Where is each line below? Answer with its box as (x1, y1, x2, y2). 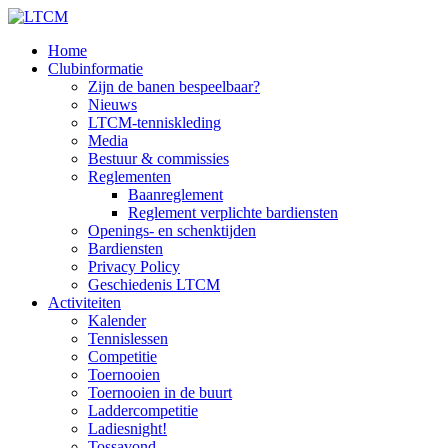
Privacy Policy (88, 258, 180, 275)
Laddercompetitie (88, 402, 198, 419)
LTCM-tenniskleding (88, 114, 221, 131)
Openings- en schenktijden (88, 222, 256, 239)
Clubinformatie (48, 60, 143, 77)
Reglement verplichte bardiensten (128, 204, 338, 221)
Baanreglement (128, 186, 223, 203)
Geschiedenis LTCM (88, 276, 220, 293)
